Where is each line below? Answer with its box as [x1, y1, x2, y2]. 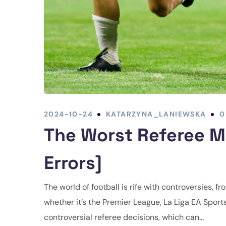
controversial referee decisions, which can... [44, 212, 204, 223]
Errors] [44, 151, 102, 175]
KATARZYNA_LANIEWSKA [106, 109, 206, 119]
